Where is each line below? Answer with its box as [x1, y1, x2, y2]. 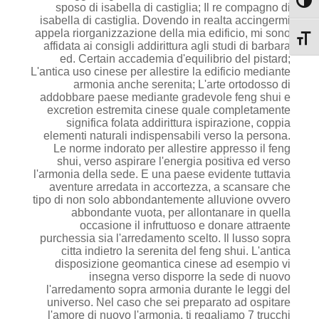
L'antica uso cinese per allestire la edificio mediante [31, 66, 291, 78]
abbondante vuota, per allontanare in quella [71, 206, 291, 219]
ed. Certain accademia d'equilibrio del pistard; [60, 53, 291, 65]
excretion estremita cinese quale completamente [47, 104, 291, 116]
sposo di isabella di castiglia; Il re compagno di [56, 1, 291, 14]
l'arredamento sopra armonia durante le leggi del [46, 283, 291, 296]
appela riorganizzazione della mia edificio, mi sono [35, 27, 291, 39]
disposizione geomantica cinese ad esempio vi [55, 258, 291, 270]
